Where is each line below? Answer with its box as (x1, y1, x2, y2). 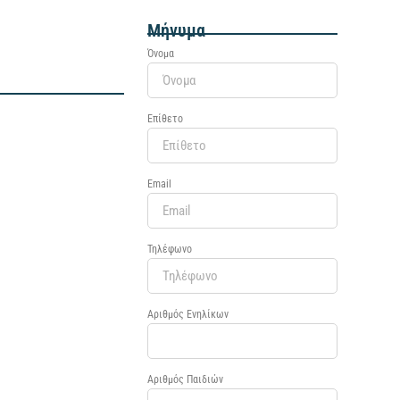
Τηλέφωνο (147, 243, 193, 255)
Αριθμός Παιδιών (147, 373, 224, 386)
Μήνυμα (147, 20, 206, 41)
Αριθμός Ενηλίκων (147, 308, 229, 321)
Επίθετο (147, 112, 184, 125)
